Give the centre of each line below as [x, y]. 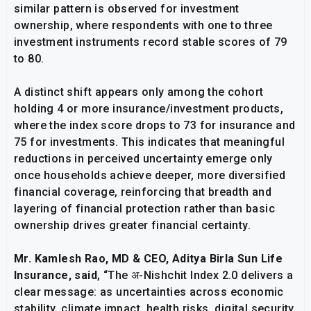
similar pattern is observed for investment [127, 9]
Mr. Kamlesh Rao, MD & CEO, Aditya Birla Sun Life [149, 259]
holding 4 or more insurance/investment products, [149, 109]
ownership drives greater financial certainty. [132, 226]
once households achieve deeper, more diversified [150, 176]
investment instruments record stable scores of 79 [151, 42]
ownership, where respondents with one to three [143, 26]
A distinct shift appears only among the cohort [139, 92]
